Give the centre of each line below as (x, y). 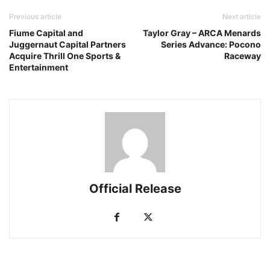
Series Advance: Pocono (211, 44)
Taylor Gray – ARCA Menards (202, 33)
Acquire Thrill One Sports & (65, 55)
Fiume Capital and (46, 33)
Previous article (35, 16)
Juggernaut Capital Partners (67, 44)
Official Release (135, 188)
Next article (242, 16)
